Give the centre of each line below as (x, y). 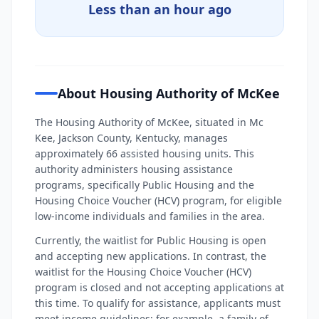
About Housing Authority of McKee (169, 93)
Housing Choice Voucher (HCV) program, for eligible (158, 200)
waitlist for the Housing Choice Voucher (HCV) (143, 272)
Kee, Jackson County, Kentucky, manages (131, 138)
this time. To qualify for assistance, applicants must (158, 303)
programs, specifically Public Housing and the (145, 185)
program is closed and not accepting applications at (159, 287)
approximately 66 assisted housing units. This (145, 153)
